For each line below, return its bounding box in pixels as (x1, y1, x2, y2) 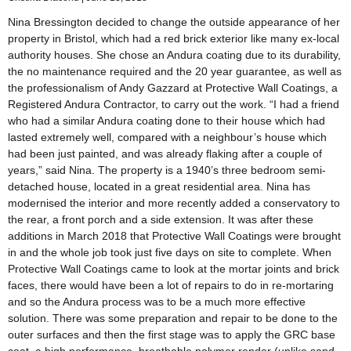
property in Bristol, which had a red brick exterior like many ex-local (8, 32, 339, 45)
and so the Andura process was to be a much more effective (8, 295, 306, 309)
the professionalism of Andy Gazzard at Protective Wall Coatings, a (8, 81, 338, 95)
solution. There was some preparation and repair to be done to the (8, 312, 338, 325)
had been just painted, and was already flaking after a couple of (8, 147, 322, 161)
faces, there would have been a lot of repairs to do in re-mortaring (8, 279, 334, 292)
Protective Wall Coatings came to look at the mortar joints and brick (8, 262, 339, 276)
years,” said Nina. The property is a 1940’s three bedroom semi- (8, 164, 326, 177)
